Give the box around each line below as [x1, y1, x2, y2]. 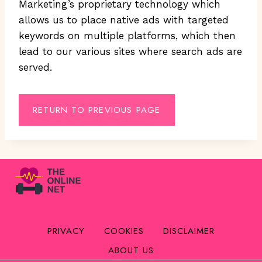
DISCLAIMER [163, 224, 215, 237]
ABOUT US [108, 243, 154, 257]
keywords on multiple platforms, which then [19, 30, 236, 42]
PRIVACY [47, 224, 85, 237]
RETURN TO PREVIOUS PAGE [33, 104, 161, 116]
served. [19, 61, 52, 73]
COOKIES [104, 224, 144, 237]
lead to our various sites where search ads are [19, 46, 242, 57]
